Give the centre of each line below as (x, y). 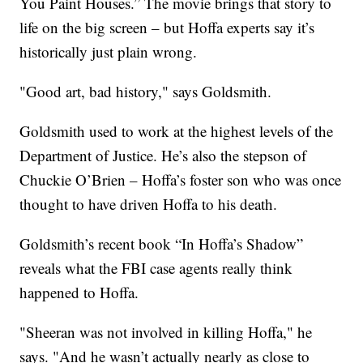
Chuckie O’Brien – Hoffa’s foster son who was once (181, 180)
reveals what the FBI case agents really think (156, 268)
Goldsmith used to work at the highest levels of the (177, 131)
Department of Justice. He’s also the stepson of (163, 156)
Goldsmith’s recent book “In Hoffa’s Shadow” (162, 244)
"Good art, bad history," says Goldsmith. (146, 92)
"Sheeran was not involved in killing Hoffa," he (166, 332)
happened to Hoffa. (79, 293)
